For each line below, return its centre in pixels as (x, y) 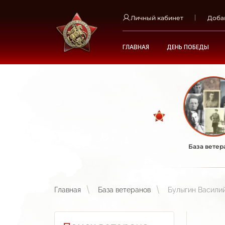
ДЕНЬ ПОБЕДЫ (188, 47)
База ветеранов (124, 190)
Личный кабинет (157, 18)
